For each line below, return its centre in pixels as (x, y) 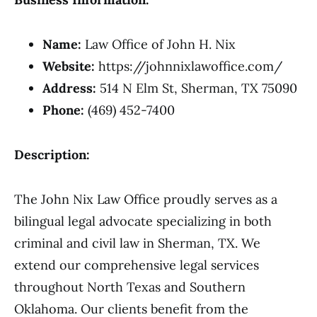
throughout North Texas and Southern (130, 287)
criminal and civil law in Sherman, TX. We (137, 243)
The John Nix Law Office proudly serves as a (146, 199)
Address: (69, 88)
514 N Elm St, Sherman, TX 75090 (197, 88)
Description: (52, 155)
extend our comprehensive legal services (137, 265)
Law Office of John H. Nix (158, 44)
